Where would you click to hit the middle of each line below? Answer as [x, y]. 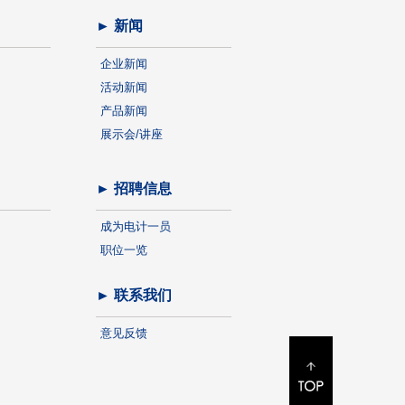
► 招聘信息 [134, 188]
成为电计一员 [136, 226]
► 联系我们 [134, 295]
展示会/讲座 [132, 134]
